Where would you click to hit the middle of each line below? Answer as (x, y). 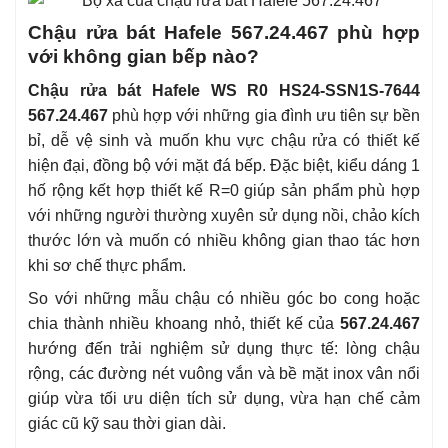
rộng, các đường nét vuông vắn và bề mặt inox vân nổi (224, 374)
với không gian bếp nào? (143, 56)
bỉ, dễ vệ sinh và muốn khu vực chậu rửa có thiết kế (224, 141)
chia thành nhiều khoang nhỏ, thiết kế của (184, 324)
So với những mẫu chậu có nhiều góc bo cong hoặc (224, 299)
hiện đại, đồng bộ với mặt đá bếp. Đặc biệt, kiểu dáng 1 (224, 166)
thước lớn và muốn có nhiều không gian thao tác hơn (224, 241)
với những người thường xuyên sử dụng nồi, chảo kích (224, 216)
